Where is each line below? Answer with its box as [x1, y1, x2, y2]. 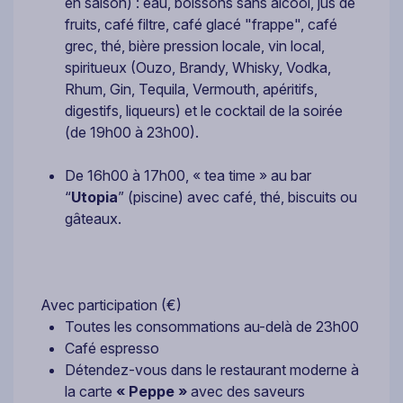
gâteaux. [65, 210, 121, 228]
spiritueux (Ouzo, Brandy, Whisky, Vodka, [65, 58, 331, 77]
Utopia [71, 188, 118, 207]
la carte [65, 382, 116, 401]
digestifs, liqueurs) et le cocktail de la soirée [65, 102, 343, 121]
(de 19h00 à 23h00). [65, 123, 199, 142]
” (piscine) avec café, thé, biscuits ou [118, 188, 357, 207]
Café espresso [65, 339, 159, 358]
